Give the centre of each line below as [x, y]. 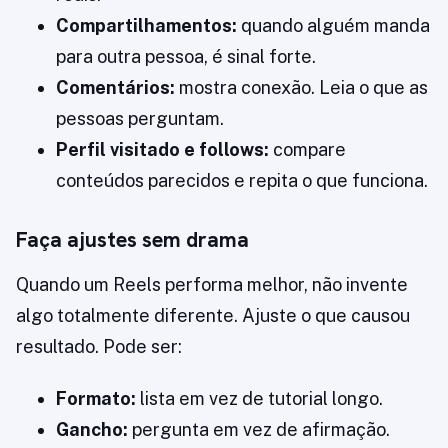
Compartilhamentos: [146, 26]
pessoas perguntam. [140, 119]
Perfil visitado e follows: [162, 150]
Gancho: [92, 430]
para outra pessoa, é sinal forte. [186, 57]
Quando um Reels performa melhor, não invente [212, 285]
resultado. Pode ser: [99, 347]
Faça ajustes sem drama [132, 240]
